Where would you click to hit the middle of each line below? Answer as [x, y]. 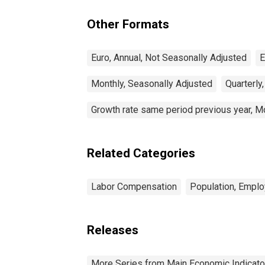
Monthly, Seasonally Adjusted [152, 83]
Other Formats [128, 24]
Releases [113, 230]
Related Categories [141, 153]
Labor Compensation [134, 186]
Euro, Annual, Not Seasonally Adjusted [169, 57]
